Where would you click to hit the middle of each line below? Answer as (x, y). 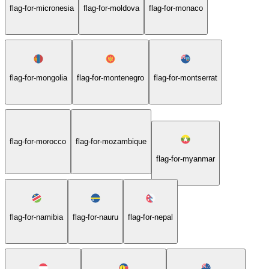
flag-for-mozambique (111, 142)
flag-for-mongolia (38, 77)
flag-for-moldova (111, 8)
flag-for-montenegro (110, 77)
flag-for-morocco (38, 142)
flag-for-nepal (150, 217)
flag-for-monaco (176, 8)
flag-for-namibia (36, 217)
